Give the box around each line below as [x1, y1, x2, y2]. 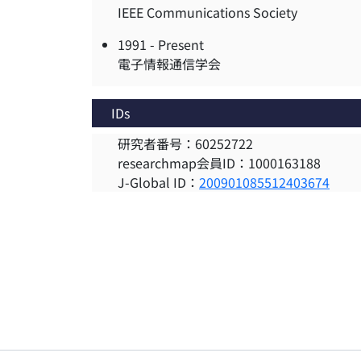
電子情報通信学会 [118, 54, 221, 74]
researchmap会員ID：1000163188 [118, 153, 321, 173]
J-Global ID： [118, 172, 199, 193]
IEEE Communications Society [118, 2, 297, 23]
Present [158, 35, 204, 55]
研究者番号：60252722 [118, 134, 253, 154]
